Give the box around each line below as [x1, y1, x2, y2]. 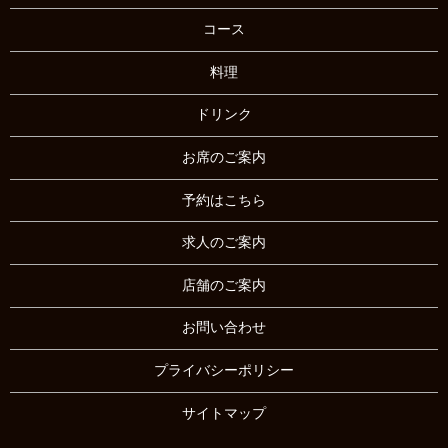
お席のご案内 [182, 150, 266, 166]
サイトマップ [182, 405, 266, 421]
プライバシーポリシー [154, 363, 294, 378]
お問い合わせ [182, 320, 266, 336]
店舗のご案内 [182, 277, 266, 293]
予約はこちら [182, 192, 266, 208]
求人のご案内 [182, 235, 266, 251]
